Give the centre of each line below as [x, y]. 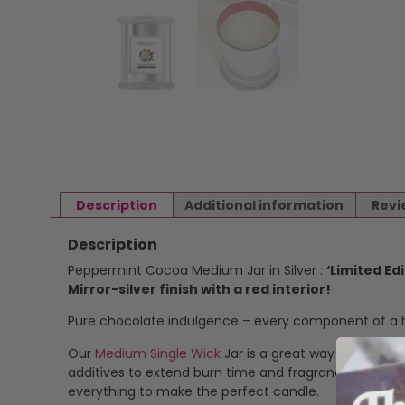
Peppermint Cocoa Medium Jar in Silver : [197, 270]
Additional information [264, 205]
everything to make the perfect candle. [193, 391]
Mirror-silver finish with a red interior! [199, 289]
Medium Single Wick [158, 353]
